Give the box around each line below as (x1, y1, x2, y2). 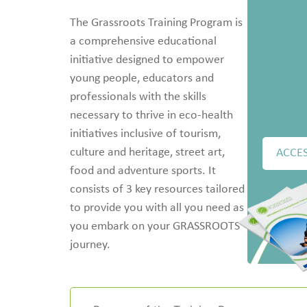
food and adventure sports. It (70, 164, 216, 177)
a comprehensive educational (70, 34, 217, 48)
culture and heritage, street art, (70, 145, 225, 159)
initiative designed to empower (70, 53, 224, 66)
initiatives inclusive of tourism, (70, 127, 221, 140)
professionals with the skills (70, 90, 206, 103)
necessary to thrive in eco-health (70, 108, 233, 122)
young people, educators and (70, 71, 214, 85)
